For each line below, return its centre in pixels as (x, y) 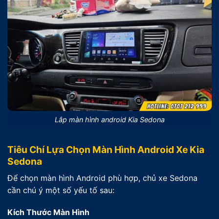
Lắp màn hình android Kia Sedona (109, 120)
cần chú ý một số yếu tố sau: (61, 190)
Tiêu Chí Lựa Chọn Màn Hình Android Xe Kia (106, 149)
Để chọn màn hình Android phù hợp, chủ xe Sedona (102, 178)
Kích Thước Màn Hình (48, 212)
